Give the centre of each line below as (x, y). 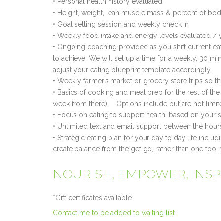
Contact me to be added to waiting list (113, 212)
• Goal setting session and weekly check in (121, 24)
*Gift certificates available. (93, 198)
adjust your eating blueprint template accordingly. (132, 69)
